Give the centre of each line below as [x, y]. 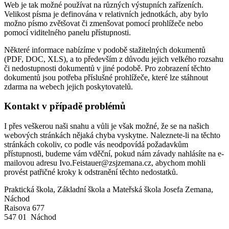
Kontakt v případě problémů [65, 106]
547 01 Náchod [30, 217]
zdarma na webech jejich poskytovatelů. [68, 86]
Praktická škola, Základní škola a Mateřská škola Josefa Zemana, [109, 190]
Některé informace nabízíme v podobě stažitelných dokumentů [105, 50]
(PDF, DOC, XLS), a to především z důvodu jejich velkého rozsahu [114, 59]
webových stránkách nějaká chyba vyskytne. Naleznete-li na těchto [112, 135]
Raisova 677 [24, 208]
